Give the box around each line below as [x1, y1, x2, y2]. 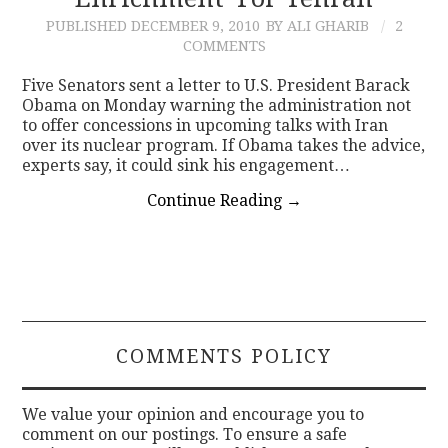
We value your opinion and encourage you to [22, 404, 365, 424]
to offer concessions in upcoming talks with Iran [22, 115, 389, 135]
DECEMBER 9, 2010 [130, 17, 260, 34]
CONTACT [48, 34, 139, 55]
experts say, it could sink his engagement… [22, 155, 351, 175]
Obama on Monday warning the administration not [22, 95, 412, 115]
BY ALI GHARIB [265, 17, 369, 34]
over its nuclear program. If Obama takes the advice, [22, 135, 426, 155]
